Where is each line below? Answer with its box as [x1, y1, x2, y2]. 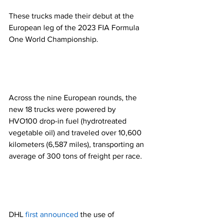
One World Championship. [9, 35, 100, 43]
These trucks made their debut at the [9, 11, 136, 20]
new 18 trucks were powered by [9, 105, 118, 113]
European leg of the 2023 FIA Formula [9, 23, 141, 32]
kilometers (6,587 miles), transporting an [9, 140, 146, 148]
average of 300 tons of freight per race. [9, 151, 146, 160]
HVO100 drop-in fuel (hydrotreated [9, 116, 128, 125]
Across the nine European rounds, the [9, 93, 139, 102]
